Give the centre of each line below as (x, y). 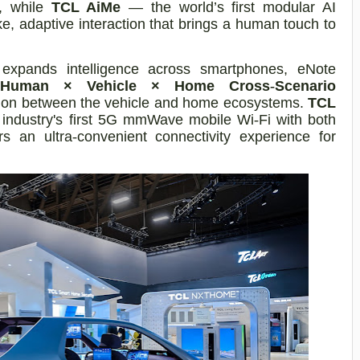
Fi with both (297, 120)
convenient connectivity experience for (207, 137)
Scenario (305, 86)
